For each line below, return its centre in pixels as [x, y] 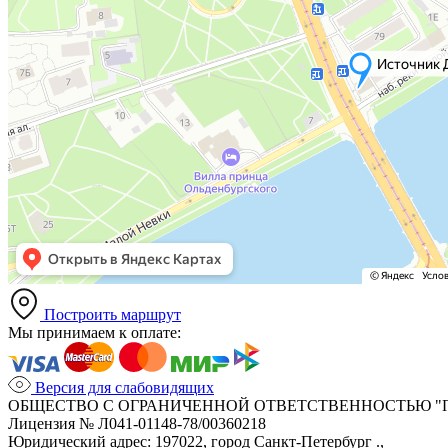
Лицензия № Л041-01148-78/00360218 [137, 423]
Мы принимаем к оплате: [94, 332]
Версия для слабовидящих [122, 387]
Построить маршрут [110, 314]
